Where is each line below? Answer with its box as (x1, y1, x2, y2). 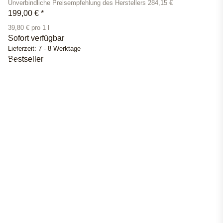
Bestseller (8, 55, 43, 64)
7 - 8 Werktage (38, 45, 81, 53)
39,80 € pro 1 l (8, 24, 49, 32)
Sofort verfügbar (8, 34, 64, 43)
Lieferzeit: (8, 45, 38, 53)
